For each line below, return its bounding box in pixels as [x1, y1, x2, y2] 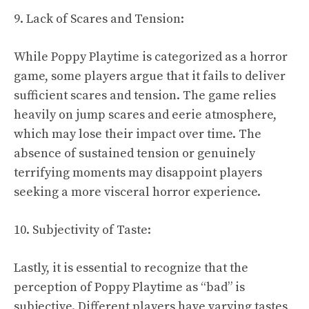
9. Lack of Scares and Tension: [14, 10, 184, 27]
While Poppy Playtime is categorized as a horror [14, 48, 288, 65]
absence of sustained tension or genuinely [14, 145, 255, 161]
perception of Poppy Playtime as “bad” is [14, 279, 245, 295]
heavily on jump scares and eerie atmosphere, [14, 106, 277, 123]
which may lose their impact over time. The [14, 126, 261, 142]
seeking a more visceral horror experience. [14, 183, 261, 200]
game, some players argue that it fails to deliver [14, 68, 286, 84]
